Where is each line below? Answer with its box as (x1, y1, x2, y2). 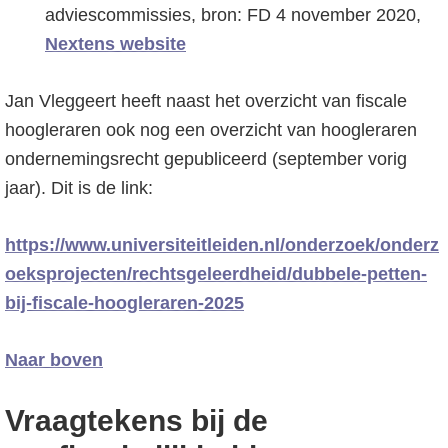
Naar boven (5, 350, 103, 370)
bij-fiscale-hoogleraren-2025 (5, 293, 244, 313)
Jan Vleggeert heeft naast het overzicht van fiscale (5, 91, 407, 111)
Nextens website (45, 34, 186, 54)
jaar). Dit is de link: (5, 178, 153, 198)
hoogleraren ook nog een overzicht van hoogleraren (5, 120, 417, 140)
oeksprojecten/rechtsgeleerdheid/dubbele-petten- (5, 264, 427, 284)
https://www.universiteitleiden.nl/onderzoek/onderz (5, 235, 439, 255)
